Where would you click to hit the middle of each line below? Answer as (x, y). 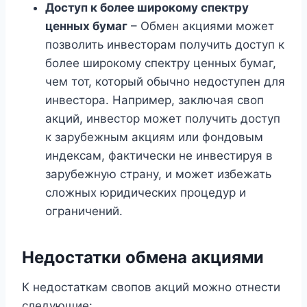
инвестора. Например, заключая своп (155, 100)
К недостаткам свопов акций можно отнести (151, 287)
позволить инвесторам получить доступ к (165, 45)
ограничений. (84, 211)
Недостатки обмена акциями (143, 258)
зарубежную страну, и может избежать (158, 174)
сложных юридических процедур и (146, 193)
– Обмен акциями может (201, 26)
